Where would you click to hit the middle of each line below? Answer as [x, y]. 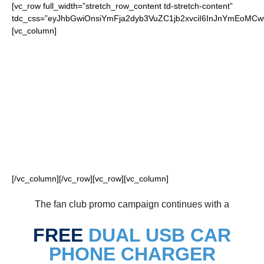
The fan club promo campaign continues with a [132, 204]
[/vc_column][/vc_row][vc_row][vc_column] [90, 179]
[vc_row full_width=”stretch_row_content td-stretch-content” [122, 6]
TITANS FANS [132, 134]
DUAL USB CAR [160, 235]
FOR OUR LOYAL [132, 104]
